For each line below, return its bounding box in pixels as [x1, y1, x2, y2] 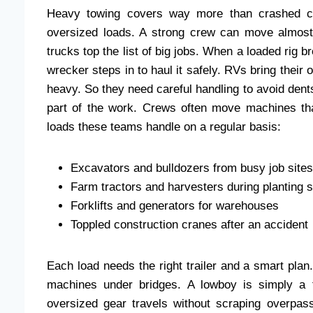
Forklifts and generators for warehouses [71, 198, 279, 212]
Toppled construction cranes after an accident [71, 217, 308, 231]
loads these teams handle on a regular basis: [47, 119, 281, 133]
